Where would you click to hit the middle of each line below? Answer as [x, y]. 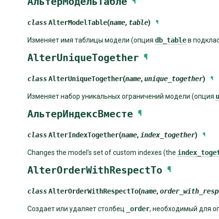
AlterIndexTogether [84, 135]
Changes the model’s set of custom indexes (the [102, 152]
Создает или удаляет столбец [77, 208]
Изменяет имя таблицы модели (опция [91, 40]
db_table [171, 40]
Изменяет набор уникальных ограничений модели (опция [121, 96]
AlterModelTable [78, 22]
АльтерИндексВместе [80, 114]
